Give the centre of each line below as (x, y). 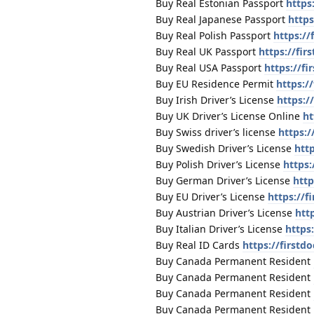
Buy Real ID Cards (199, 245)
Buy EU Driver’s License (212, 196)
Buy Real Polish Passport (214, 35)
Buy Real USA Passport (210, 67)
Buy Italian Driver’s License (220, 228)
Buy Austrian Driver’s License (225, 212)
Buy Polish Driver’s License (219, 164)
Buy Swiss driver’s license (217, 132)
